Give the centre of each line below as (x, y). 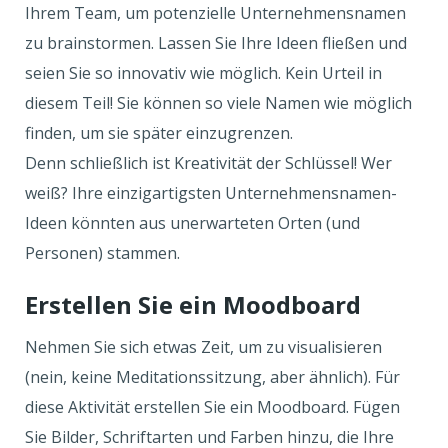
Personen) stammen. (104, 253)
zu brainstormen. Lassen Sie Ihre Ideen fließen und (216, 43)
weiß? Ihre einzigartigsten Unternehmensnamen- (211, 193)
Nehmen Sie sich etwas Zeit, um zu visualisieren (203, 347)
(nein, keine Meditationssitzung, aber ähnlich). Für (212, 377)
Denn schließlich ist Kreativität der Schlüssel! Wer (208, 163)
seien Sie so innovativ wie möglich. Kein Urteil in (203, 73)
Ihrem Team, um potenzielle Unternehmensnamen (215, 13)
